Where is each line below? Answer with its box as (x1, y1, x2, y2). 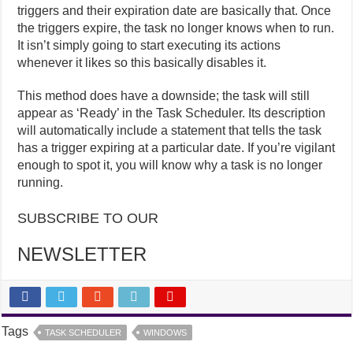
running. (17, 176, 64, 190)
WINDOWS (143, 328, 188, 338)
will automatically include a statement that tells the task (17, 124, 322, 138)
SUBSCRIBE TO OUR (17, 210, 159, 227)
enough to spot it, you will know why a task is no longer (17, 158, 323, 173)
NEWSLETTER (17, 243, 147, 266)
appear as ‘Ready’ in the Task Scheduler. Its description (17, 106, 326, 121)
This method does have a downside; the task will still (17, 89, 310, 103)
